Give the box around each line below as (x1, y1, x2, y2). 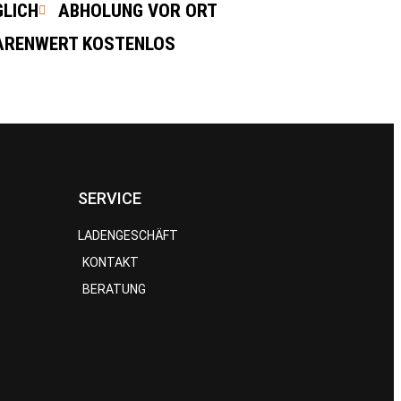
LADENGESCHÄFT (78, 227, 178, 243)
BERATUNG (82, 281, 146, 296)
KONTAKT (82, 254, 139, 269)
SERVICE (78, 188, 141, 208)
